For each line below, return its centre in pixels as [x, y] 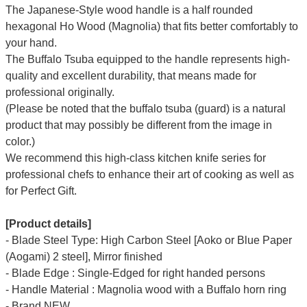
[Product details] [48, 224]
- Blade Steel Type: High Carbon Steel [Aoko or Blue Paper [148, 241]
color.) [20, 142]
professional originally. [60, 93]
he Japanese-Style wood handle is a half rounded [132, 10]
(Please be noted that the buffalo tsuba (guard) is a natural [145, 109]
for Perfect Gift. [41, 191]
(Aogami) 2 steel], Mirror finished [84, 257]
